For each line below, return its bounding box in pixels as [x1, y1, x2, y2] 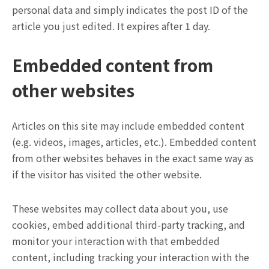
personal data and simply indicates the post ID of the [12, 2, 248, 17]
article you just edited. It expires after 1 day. [12, 18, 210, 33]
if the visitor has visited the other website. [12, 166, 202, 181]
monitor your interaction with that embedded [12, 233, 220, 248]
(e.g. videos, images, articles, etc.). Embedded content [12, 134, 256, 149]
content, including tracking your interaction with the [12, 249, 249, 264]
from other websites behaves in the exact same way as [12, 150, 253, 165]
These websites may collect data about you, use [12, 201, 228, 216]
